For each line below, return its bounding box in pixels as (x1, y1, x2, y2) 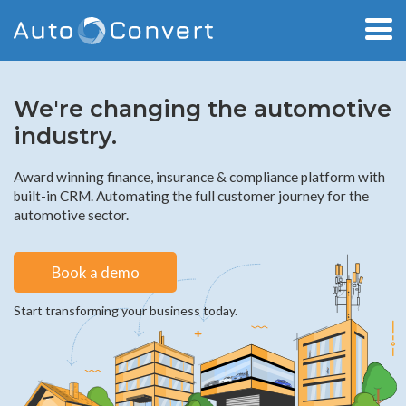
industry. (14, 122, 117, 150)
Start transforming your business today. (14, 303, 237, 318)
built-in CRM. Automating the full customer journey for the (14, 188, 369, 204)
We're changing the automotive (14, 95, 391, 122)
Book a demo (51, 263, 140, 282)
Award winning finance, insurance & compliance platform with (14, 169, 385, 185)
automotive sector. (14, 207, 129, 223)
